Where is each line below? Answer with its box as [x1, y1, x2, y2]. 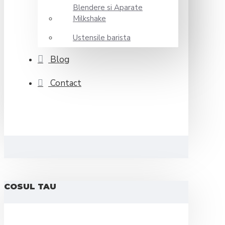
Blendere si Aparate [73, 3, 143, 13]
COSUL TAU [4, 182, 56, 191]
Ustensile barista [73, 33, 131, 43]
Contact [50, 77, 81, 89]
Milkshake [73, 14, 106, 24]
